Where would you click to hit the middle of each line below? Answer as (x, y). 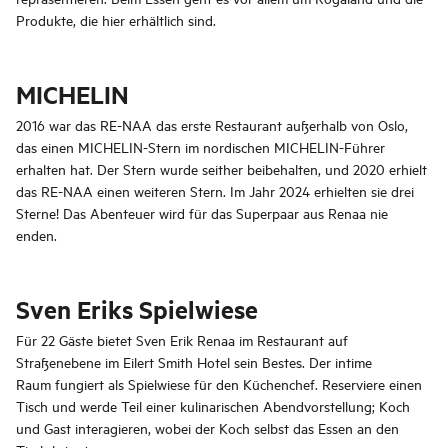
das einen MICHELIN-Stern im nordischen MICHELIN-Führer (200, 147)
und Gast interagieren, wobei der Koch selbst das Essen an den (207, 428)
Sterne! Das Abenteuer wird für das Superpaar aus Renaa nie (202, 213)
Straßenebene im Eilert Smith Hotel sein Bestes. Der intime (194, 362)
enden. (36, 235)
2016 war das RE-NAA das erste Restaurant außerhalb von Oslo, (212, 125)
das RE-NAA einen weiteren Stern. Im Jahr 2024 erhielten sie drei (215, 191)
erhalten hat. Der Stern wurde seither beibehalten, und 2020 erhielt (221, 169)
